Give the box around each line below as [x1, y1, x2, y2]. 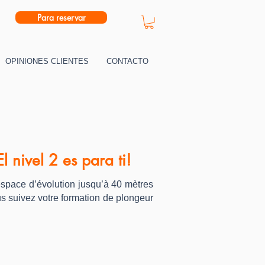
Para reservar [37, 12, 86, 23]
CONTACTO [106, 56, 148, 66]
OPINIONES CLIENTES [5, 56, 89, 66]
